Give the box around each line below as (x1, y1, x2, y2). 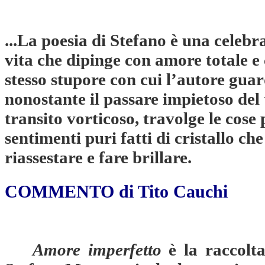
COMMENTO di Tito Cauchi (5, 182, 228, 201)
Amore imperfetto (33, 240, 161, 259)
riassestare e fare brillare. (5, 147, 192, 167)
